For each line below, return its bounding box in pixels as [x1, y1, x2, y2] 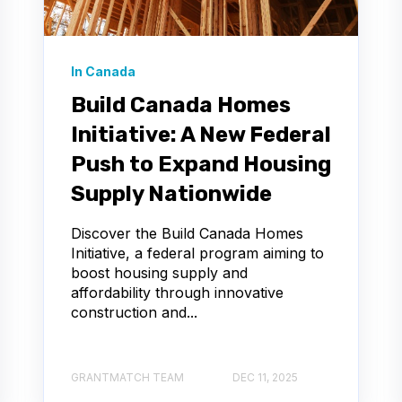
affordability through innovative [71, 283, 284, 301]
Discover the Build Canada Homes [71, 223, 303, 242]
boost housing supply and [71, 263, 248, 282]
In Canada [71, 63, 135, 79]
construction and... [71, 302, 197, 321]
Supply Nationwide [71, 180, 272, 206]
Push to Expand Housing [71, 151, 331, 177]
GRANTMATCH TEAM [71, 371, 184, 385]
